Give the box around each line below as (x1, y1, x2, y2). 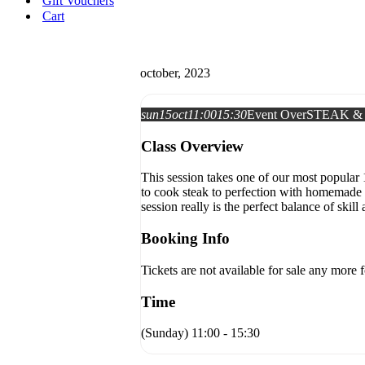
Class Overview (141, 137, 244, 155)
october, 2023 (140, 66, 210, 80)
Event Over (247, 108, 306, 121)
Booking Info (141, 230, 230, 248)
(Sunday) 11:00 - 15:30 (141, 326, 260, 341)
